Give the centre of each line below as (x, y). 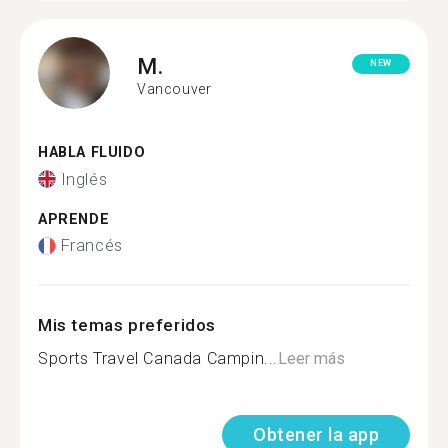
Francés (91, 245)
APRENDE (74, 219)
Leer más (311, 358)
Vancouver (174, 88)
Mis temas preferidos (127, 325)
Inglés (84, 179)
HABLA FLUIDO (92, 152)
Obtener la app (316, 434)
